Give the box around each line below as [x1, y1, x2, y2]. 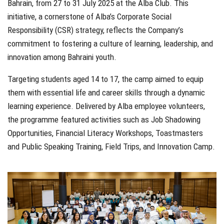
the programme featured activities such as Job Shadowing [7, 114, 200, 124]
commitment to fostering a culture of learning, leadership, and [7, 38, 213, 48]
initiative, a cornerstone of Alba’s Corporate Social [7, 11, 171, 21]
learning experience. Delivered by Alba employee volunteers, [7, 100, 205, 111]
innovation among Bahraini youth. [7, 51, 116, 62]
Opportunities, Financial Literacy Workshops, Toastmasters [7, 127, 203, 138]
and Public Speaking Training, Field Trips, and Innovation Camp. [7, 141, 215, 151]
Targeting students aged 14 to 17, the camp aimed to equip [7, 73, 203, 84]
